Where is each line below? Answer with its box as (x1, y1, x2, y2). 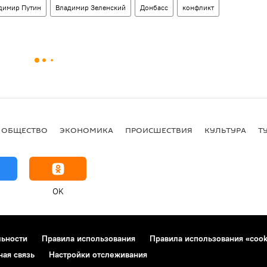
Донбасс (140, 3, 168, 12)
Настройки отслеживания (49, 249, 147, 260)
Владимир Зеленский (55, 3, 126, 12)
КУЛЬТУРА (204, 124, 246, 135)
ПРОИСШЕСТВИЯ (125, 124, 193, 135)
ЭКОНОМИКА (60, 124, 113, 135)
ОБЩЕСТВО (1, 124, 48, 135)
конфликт (182, 3, 214, 12)
